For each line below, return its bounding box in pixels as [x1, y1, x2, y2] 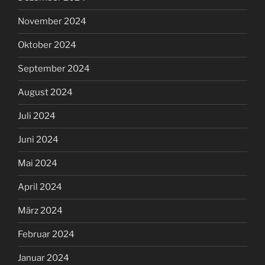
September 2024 [18, 63, 90, 75]
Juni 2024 [18, 134, 59, 146]
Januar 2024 [18, 253, 69, 264]
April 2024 [18, 182, 62, 193]
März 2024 [18, 205, 63, 216]
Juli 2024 [18, 111, 56, 122]
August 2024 [18, 87, 73, 98]
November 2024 [18, 16, 86, 27]
